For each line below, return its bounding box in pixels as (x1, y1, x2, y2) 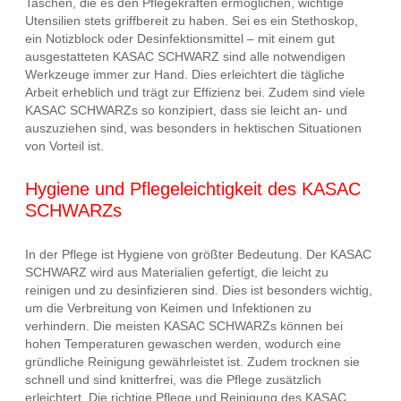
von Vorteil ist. (25, 138, 104, 153)
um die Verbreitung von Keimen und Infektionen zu (25, 300, 311, 315)
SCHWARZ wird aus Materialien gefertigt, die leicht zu (25, 264, 328, 279)
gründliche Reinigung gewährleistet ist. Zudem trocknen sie (25, 354, 360, 369)
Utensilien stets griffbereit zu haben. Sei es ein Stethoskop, (25, 13, 358, 28)
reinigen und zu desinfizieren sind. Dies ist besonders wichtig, (25, 282, 372, 297)
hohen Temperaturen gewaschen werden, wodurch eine (25, 336, 341, 351)
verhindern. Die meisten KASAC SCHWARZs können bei (25, 318, 343, 333)
